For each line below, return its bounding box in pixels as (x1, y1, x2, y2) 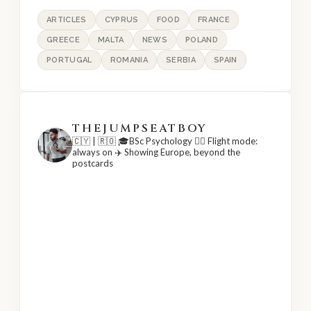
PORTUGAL (47, 56, 92, 65)
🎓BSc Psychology (118, 135, 192, 147)
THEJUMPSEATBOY (72, 121, 208, 137)
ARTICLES (47, 15, 87, 25)
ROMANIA (110, 56, 148, 65)
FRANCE (197, 15, 230, 25)
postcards (72, 158, 113, 169)
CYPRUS (104, 15, 139, 25)
